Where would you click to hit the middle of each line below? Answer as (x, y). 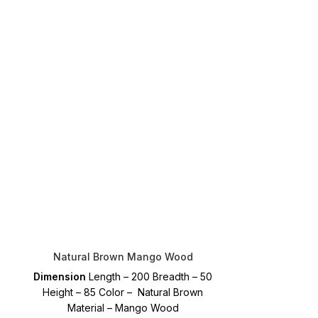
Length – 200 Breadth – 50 (149, 276)
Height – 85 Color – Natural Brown (123, 292)
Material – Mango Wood (123, 307)
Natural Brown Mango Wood (123, 256)
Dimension (60, 276)
